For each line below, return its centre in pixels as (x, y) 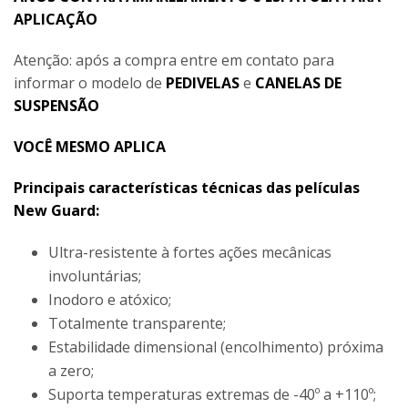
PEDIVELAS (203, 83)
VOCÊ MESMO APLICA (90, 147)
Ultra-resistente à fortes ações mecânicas (189, 252)
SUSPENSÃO (56, 106)
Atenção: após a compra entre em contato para (174, 60)
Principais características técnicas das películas (187, 188)
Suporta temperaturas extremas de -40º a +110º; (212, 394)
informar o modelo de (90, 83)
